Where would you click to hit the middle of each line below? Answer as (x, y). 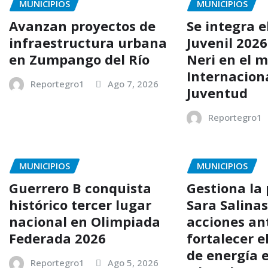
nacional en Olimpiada (85, 221)
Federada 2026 (57, 238)
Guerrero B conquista (80, 188)
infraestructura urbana (88, 42)
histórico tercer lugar (80, 204)
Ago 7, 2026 (133, 83)
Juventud (217, 92)
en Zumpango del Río (81, 59)
